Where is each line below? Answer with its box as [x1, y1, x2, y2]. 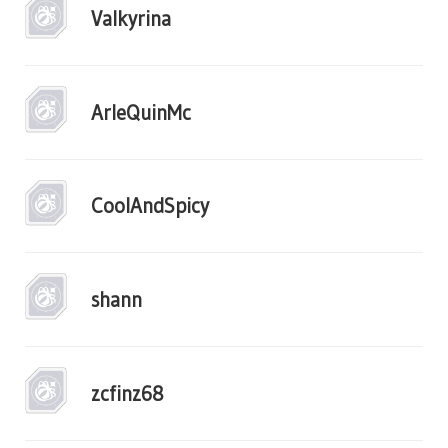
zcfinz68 [91, 380, 164, 406]
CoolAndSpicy [91, 193, 209, 219]
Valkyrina [91, 6, 171, 32]
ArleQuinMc [91, 99, 191, 125]
